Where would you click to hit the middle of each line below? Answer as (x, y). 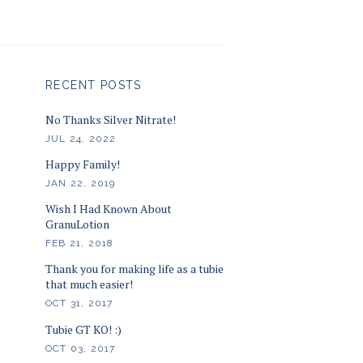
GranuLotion (77, 224)
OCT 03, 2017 (81, 348)
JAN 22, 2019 (81, 184)
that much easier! (89, 284)
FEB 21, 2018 (80, 243)
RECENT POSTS (94, 85)
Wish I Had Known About (109, 209)
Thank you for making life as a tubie (135, 269)
